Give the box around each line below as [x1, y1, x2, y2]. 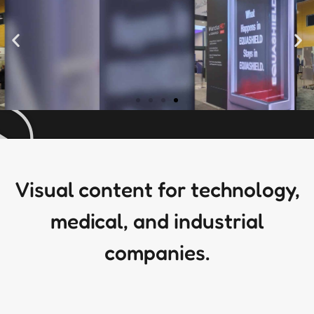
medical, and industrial [50, 208, 264, 234]
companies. [104, 240, 210, 266]
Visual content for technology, [14, 177, 300, 203]
